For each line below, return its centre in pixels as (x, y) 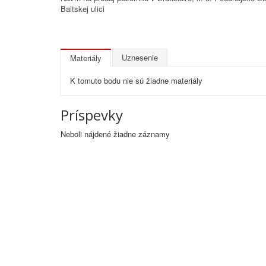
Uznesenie (140, 57)
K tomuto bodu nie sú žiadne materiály (136, 80)
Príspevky (92, 115)
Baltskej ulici (83, 9)
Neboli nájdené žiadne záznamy (115, 134)
